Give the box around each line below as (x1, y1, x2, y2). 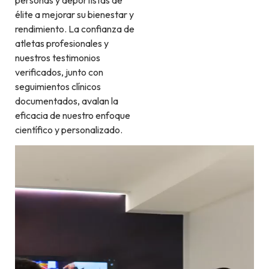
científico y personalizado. (15, 123, 122, 136)
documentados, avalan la (15, 94, 118, 107)
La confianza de (68, 22, 134, 35)
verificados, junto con (15, 65, 103, 78)
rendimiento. (15, 22, 68, 35)
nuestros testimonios (15, 51, 100, 64)
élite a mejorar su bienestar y (15, 8, 134, 20)
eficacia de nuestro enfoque (15, 109, 130, 121)
